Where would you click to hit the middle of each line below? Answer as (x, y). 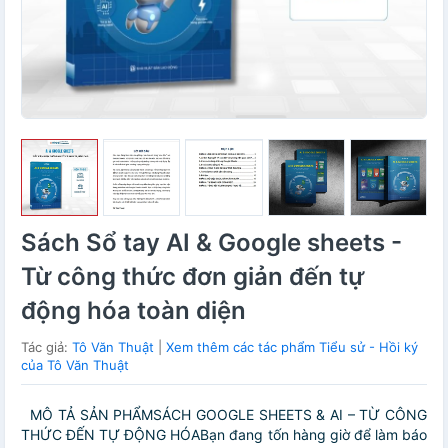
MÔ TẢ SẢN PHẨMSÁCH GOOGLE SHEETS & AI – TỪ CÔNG (224, 415)
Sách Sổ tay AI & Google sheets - (211, 243)
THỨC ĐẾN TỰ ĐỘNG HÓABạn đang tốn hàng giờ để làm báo (224, 435)
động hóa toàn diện (133, 311)
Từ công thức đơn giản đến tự (192, 277)
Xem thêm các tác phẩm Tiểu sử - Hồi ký (292, 347)
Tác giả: (46, 347)
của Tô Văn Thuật (75, 365)
